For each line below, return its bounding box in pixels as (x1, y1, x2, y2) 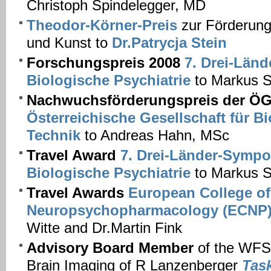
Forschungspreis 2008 (27, 54, 180, 71)
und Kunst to (27, 34, 112, 51)
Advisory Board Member (27, 240, 194, 256)
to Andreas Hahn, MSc (80, 127, 229, 143)
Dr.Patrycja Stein (112, 34, 227, 51)
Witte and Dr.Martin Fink (27, 220, 182, 236)
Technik (27, 127, 80, 143)
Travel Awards (27, 184, 124, 201)
